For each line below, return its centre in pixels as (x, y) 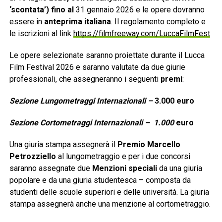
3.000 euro (174, 101)
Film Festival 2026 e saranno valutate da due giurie (97, 67)
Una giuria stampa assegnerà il (63, 145)
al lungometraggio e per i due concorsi (124, 157)
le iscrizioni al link (41, 34)
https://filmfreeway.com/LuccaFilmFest (141, 34)
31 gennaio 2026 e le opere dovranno (140, 10)
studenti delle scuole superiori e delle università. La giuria (109, 192)
